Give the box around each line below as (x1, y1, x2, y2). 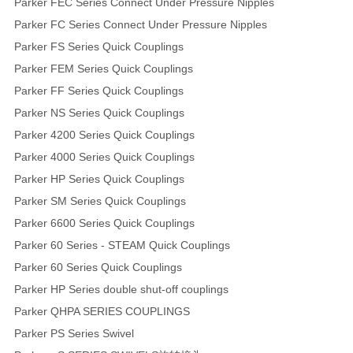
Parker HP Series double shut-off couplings (13, 282, 229, 295)
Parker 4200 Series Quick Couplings (13, 128, 198, 141)
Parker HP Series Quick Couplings (13, 172, 184, 185)
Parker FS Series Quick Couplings (13, 39, 184, 53)
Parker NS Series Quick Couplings (13, 106, 184, 119)
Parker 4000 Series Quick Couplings (13, 150, 195, 163)
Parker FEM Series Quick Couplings (13, 61, 193, 75)
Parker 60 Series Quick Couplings (13, 260, 182, 273)
